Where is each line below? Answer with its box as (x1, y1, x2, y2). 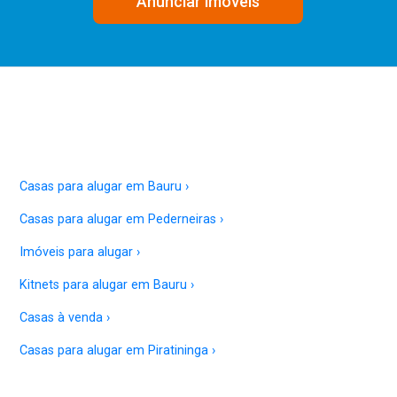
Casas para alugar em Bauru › (19, 178, 190, 194)
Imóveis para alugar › (19, 244, 141, 260)
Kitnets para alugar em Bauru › (19, 276, 195, 292)
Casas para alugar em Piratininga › (19, 342, 216, 358)
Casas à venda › (19, 309, 111, 325)
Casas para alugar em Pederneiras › (19, 211, 224, 227)
